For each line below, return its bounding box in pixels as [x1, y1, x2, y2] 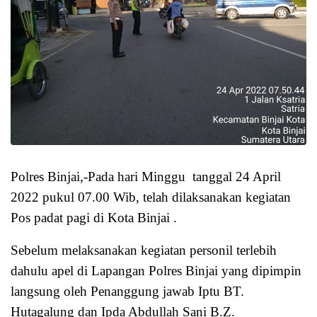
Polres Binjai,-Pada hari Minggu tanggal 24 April [11, 169, 281, 185]
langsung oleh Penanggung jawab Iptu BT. [11, 283, 244, 299]
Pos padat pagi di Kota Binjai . [11, 210, 177, 226]
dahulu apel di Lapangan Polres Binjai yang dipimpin [11, 263, 301, 278]
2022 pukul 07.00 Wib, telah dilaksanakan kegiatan [11, 190, 291, 205]
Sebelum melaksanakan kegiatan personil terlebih [11, 242, 277, 258]
